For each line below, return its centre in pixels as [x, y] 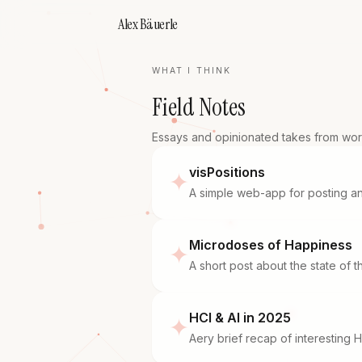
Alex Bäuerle [148, 24]
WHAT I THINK [192, 71]
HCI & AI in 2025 [240, 318]
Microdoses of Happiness [271, 245]
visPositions [227, 172]
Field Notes [199, 107]
